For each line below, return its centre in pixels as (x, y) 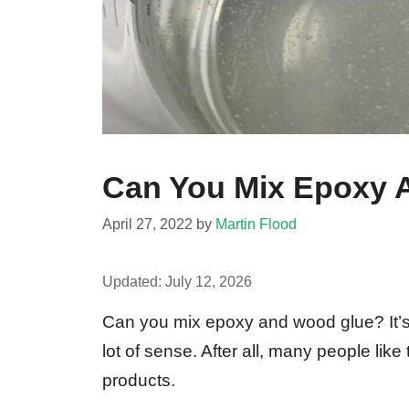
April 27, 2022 (147, 223)
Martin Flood (256, 223)
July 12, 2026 (209, 281)
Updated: (134, 281)
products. (139, 380)
